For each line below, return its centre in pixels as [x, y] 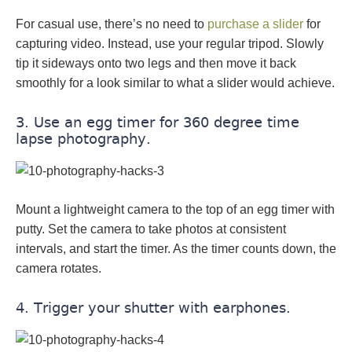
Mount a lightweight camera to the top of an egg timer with [175, 210]
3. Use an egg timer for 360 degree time [158, 123]
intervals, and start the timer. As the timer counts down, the [176, 249]
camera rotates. [59, 269]
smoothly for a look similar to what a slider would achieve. [175, 83]
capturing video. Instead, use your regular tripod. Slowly [170, 44]
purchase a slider [255, 24]
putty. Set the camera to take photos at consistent [151, 229]
